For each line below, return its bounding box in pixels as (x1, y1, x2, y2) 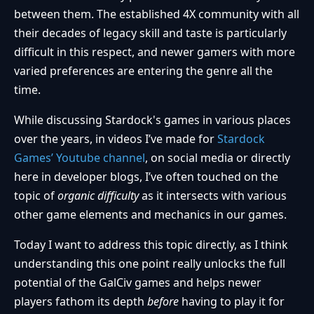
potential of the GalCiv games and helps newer (14, 274, 261, 290)
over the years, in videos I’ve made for (14, 130, 217, 146)
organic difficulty (57, 187, 142, 203)
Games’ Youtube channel (14, 149, 145, 165)
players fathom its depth (14, 293, 147, 309)
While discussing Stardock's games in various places (14, 111, 291, 128)
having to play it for (182, 293, 285, 309)
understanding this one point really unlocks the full (14, 255, 285, 271)
